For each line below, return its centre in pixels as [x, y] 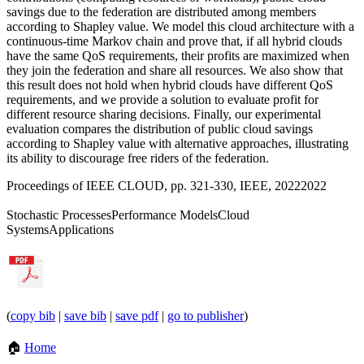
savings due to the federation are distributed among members [161, 11]
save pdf [137, 315]
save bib [85, 315]
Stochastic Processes [59, 214]
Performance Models [165, 214]
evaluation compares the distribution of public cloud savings [160, 128]
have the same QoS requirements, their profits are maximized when [178, 55]
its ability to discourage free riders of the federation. [138, 158]
